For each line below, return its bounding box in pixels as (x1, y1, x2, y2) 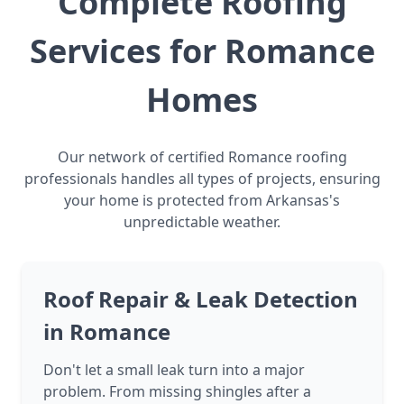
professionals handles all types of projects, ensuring (23, 169, 381, 189)
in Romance (43, 317, 170, 347)
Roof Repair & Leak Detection (43, 284, 358, 315)
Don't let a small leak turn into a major (43, 360, 305, 381)
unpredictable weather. (124, 212, 280, 233)
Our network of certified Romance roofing (57, 147, 347, 168)
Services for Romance (29, 29, 375, 74)
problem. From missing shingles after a (43, 381, 311, 402)
